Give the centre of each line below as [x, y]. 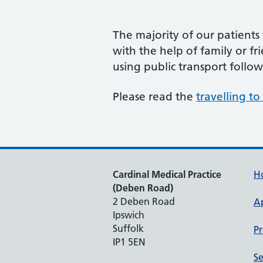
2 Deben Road [144, 201]
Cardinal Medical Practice [167, 174]
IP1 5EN [129, 242]
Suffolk [128, 228]
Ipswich [129, 215]
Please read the [154, 97]
